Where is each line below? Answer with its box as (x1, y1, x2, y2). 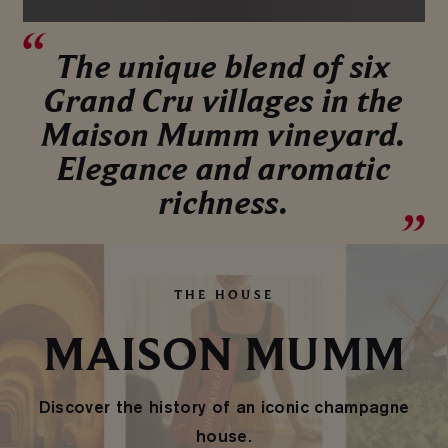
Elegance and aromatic (56, 148, 392, 188)
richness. (158, 182, 289, 222)
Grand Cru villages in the (44, 80, 404, 120)
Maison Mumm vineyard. (41, 114, 407, 154)
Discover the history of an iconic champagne (38, 396, 410, 418)
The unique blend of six (56, 46, 392, 86)
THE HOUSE (173, 286, 275, 302)
